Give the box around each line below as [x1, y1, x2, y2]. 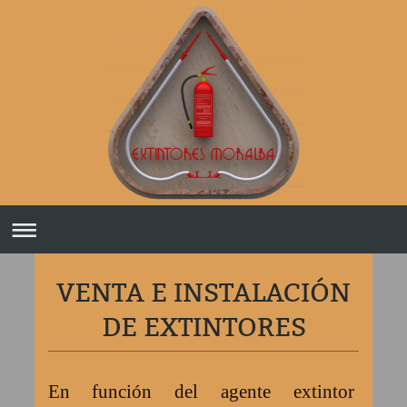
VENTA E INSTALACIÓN [56, 277, 351, 309]
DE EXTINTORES [101, 312, 306, 343]
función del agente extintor [92, 381, 359, 402]
